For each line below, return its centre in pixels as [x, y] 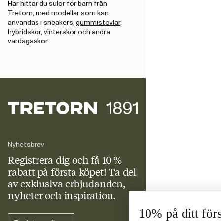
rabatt [23, 171]
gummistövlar [98, 22]
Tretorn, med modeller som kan [58, 13]
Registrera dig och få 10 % [65, 159]
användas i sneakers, [42, 22]
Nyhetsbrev [26, 144]
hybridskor [24, 32]
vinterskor [60, 32]
